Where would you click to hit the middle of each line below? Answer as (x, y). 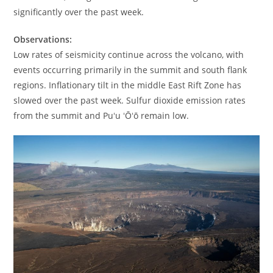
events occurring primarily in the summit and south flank (130, 69)
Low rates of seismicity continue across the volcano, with (129, 54)
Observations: (43, 39)
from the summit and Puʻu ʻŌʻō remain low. (101, 115)
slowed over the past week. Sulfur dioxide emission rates (130, 100)
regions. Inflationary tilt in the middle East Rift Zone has (128, 85)
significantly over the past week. (79, 12)
